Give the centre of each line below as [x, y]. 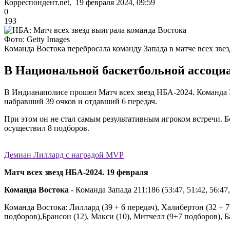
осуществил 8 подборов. [47, 128]
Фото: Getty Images [37, 39]
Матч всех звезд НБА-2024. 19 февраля [76, 172]
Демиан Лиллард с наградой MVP [64, 155]
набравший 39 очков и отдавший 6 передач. [81, 101]
